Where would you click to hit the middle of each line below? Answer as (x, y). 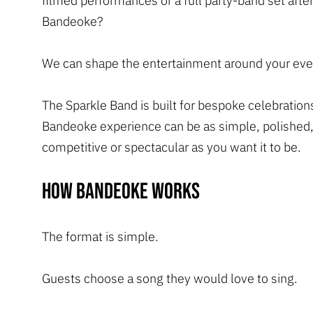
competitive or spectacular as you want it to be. (172, 147)
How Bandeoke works (121, 191)
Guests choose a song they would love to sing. (170, 278)
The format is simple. (100, 236)
